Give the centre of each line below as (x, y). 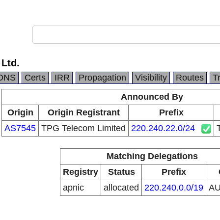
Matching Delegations (152, 156)
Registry (81, 172)
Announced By (152, 97)
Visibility (151, 78)
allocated (121, 188)
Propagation (102, 78)
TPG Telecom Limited (83, 128)
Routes (190, 78)
